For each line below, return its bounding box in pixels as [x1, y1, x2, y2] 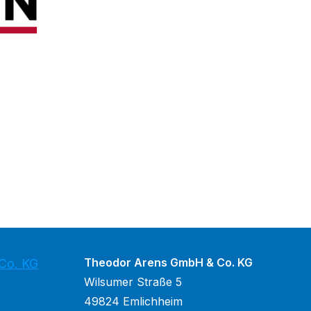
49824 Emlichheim [83, 294, 183, 309]
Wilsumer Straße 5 [83, 275, 182, 289]
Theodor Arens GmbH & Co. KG [83, 255, 253, 270]
